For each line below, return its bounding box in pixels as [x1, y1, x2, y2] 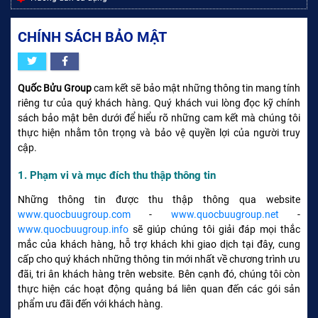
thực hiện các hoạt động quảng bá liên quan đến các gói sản [18, 283, 300, 295]
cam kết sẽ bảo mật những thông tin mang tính [92, 82, 301, 94]
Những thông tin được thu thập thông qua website [18, 193, 300, 205]
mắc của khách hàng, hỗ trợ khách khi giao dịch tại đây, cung [18, 238, 300, 250]
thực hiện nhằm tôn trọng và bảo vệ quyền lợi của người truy [18, 126, 300, 138]
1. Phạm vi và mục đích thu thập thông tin [18, 168, 216, 182]
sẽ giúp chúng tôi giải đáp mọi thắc [128, 223, 300, 235]
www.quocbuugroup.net [170, 208, 279, 220]
